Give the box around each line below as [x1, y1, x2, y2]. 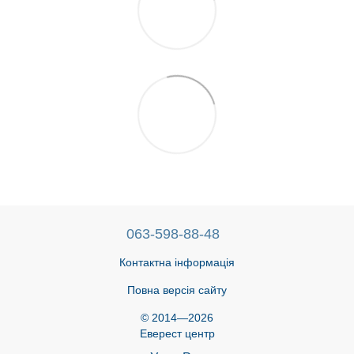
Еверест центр [139, 326, 215, 340]
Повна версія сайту [127, 283, 227, 296]
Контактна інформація [119, 255, 235, 269]
